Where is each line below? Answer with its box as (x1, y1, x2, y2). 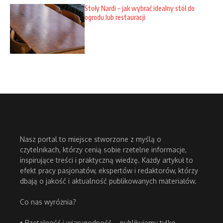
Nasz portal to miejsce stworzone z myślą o (20, 135, 161, 144)
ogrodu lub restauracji (85, 13, 145, 22)
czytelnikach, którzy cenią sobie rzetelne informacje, (20, 145, 187, 154)
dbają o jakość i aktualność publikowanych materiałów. (20, 177, 197, 186)
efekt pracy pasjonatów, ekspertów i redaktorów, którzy (20, 166, 198, 175)
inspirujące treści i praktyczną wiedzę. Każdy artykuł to (20, 156, 193, 165)
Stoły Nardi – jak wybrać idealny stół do (85, 4, 195, 13)
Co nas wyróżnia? (20, 198, 76, 207)
